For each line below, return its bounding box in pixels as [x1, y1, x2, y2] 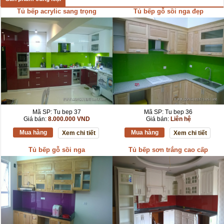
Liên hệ [170, 115, 191, 123]
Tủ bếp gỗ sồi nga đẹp [133, 7, 203, 15]
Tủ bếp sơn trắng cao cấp [128, 146, 208, 154]
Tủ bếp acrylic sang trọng [17, 7, 96, 15]
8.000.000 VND [48, 115, 90, 123]
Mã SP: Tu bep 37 [32, 108, 81, 116]
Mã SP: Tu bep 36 [144, 108, 192, 116]
